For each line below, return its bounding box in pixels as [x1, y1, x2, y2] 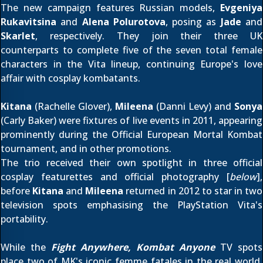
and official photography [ [92, 170, 230, 183]
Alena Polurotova [82, 15, 166, 28]
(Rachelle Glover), [32, 100, 115, 113]
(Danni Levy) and [153, 100, 234, 113]
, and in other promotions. [55, 142, 171, 155]
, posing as [165, 15, 221, 28]
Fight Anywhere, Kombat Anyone [51, 241, 215, 254]
